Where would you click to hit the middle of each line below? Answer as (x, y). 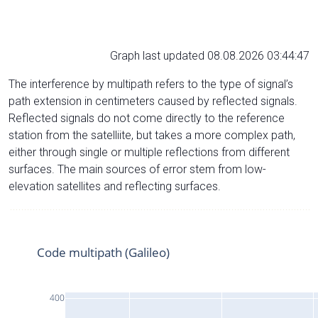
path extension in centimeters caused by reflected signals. (153, 101)
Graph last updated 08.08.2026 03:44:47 (210, 55)
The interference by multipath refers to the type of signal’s (151, 84)
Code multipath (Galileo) (103, 252)
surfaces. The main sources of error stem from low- (137, 169)
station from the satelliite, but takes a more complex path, (152, 135)
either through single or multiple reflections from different (149, 152)
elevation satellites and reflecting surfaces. (115, 186)
